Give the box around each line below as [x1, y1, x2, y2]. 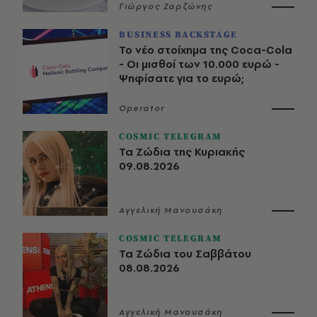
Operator [119, 102, 165, 114]
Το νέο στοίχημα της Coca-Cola [119, 42, 292, 57]
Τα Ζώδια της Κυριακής [119, 144, 245, 159]
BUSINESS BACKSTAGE [119, 28, 238, 40]
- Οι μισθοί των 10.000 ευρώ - [119, 56, 279, 71]
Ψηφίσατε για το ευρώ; [119, 70, 244, 86]
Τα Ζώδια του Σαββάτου [119, 246, 251, 261]
